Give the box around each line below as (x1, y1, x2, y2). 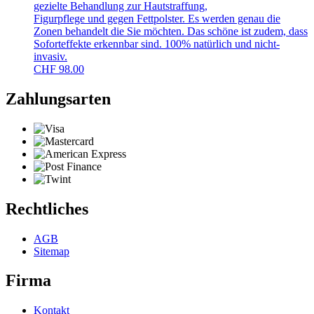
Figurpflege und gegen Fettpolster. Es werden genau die (34, 12, 280, 25)
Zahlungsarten (6, 89, 111, 108)
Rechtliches (6, 199, 88, 218)
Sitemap (34, 245, 69, 257)
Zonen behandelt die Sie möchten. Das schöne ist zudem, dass (34, 25, 308, 37)
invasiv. (34, 50, 67, 62)
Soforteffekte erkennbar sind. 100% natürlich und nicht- (34, 37, 280, 50)
